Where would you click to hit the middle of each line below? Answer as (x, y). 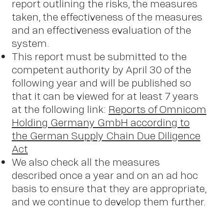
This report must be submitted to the (99, 56)
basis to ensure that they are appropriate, (109, 188)
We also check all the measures (86, 162)
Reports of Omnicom (157, 109)
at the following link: (60, 109)
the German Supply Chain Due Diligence (106, 135)
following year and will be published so (101, 83)
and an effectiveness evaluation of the (101, 30)
